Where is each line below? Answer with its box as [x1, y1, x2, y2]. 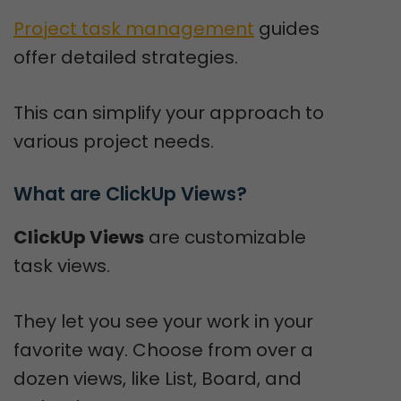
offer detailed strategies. [13, 45, 238, 70]
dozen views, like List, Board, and [13, 366, 302, 391]
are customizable [144, 225, 306, 250]
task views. [13, 253, 110, 278]
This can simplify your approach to [13, 100, 324, 125]
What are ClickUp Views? [13, 181, 247, 207]
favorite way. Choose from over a [13, 337, 313, 363]
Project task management [13, 16, 254, 41]
